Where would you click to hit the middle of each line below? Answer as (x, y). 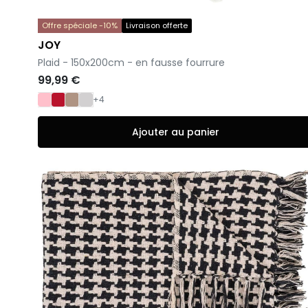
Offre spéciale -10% (80, 26)
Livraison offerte (157, 26)
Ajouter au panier (175, 132)
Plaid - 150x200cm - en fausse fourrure (131, 63)
